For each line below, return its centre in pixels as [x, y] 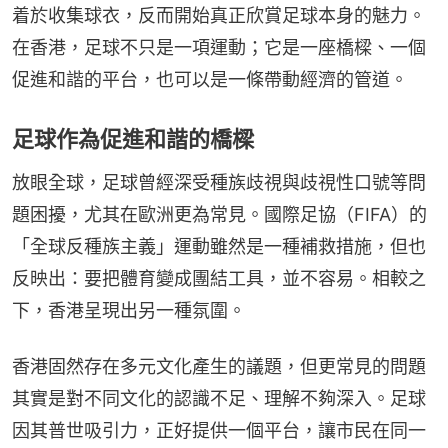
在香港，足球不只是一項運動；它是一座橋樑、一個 [219, 47]
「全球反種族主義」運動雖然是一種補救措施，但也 [219, 246]
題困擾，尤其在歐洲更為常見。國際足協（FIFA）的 [219, 214]
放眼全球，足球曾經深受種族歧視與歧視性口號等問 [219, 182]
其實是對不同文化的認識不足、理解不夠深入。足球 [219, 398]
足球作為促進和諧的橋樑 [133, 138]
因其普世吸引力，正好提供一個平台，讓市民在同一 [219, 430]
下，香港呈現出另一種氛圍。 [129, 310]
